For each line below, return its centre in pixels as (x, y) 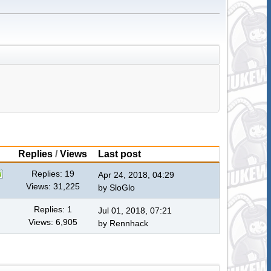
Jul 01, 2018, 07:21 (135, 210)
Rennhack (129, 223)
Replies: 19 (53, 174)
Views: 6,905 (53, 222)
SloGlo (122, 187)
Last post (120, 154)
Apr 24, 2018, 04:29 (136, 175)
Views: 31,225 (53, 187)
